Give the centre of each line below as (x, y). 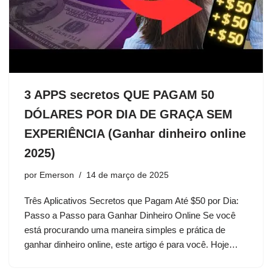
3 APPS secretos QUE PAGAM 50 (119, 95)
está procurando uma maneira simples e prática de (125, 230)
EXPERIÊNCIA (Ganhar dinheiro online (135, 134)
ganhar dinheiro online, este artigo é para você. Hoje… (132, 245)
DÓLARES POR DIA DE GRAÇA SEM (128, 114)
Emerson (57, 175)
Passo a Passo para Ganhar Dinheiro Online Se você (130, 216)
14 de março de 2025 (127, 175)
